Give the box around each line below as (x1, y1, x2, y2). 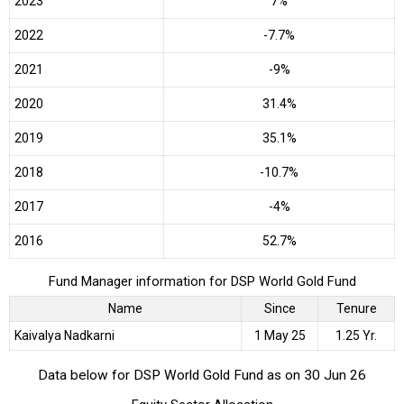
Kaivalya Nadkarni (14, 327, 115, 343)
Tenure (335, 300, 377, 316)
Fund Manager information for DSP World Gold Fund (48, 273, 356, 290)
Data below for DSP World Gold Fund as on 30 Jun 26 (38, 367, 366, 384)
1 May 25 (253, 327, 306, 343)
